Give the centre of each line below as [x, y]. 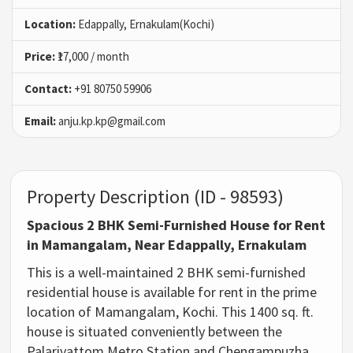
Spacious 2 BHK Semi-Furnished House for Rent [176, 225]
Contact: [48, 88]
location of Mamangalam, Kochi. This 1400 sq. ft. [171, 311]
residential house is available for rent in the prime [172, 292]
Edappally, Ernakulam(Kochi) [145, 24]
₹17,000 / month [92, 56]
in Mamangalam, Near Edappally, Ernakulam [167, 244]
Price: [40, 56]
